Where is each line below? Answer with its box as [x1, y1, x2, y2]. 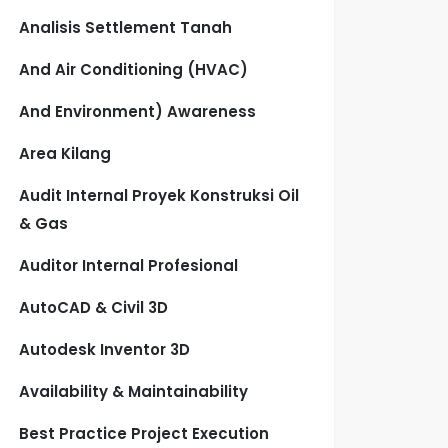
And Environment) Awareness [19, 101, 257, 122]
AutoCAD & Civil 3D [19, 297, 169, 318]
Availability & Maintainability [19, 381, 249, 402]
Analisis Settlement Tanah [19, 17, 233, 38]
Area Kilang [19, 143, 112, 164]
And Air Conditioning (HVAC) [19, 59, 249, 80]
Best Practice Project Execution [19, 423, 270, 444]
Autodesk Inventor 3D [19, 339, 191, 360]
